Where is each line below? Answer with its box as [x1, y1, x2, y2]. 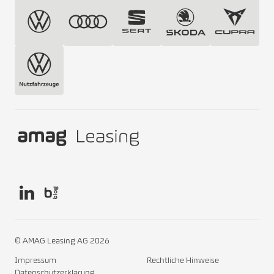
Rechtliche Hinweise [147, 256, 219, 265]
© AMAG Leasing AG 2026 [15, 236, 109, 245]
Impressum [15, 256, 56, 265]
